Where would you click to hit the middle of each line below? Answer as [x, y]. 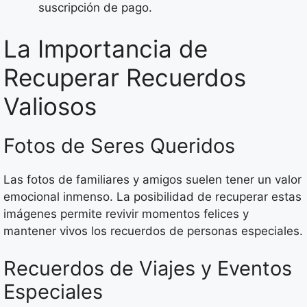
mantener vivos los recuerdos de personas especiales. [153, 231]
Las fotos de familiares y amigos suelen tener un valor [152, 179]
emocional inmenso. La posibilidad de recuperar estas [152, 196]
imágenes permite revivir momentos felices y [126, 213]
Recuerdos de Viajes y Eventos [148, 269]
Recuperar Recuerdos [125, 77]
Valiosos [50, 106]
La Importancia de [106, 48]
